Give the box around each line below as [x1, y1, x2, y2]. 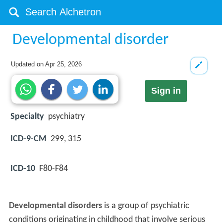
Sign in [151, 86, 181, 96]
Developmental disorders [8, 201, 102, 211]
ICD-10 [10, 164, 35, 173]
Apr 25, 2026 [45, 60, 82, 68]
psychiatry [48, 112, 85, 122]
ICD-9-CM [10, 134, 47, 144]
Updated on [11, 60, 46, 68]
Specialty [10, 112, 44, 122]
